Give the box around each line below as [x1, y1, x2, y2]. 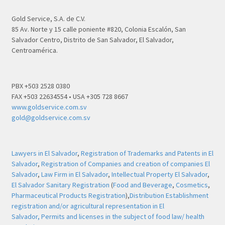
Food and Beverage [113, 180, 172, 189]
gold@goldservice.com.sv [11, 113, 90, 122]
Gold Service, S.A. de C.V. [11, 14, 85, 23]
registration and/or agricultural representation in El [11, 201, 164, 210]
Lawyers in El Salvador [11, 148, 77, 158]
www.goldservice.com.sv [11, 102, 87, 111]
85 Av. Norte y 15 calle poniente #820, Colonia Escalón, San [11, 24, 186, 34]
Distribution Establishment [129, 190, 208, 200]
